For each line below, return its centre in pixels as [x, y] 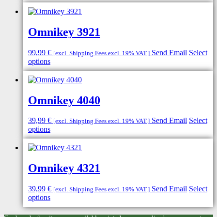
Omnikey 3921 [64, 32]
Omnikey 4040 [64, 100]
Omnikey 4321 [64, 168]
